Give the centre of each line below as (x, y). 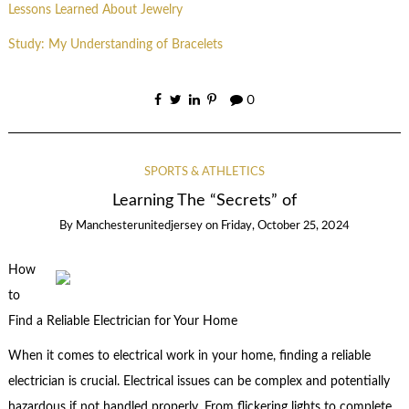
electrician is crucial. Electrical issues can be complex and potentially (199, 382)
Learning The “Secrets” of (204, 200)
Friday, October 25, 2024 (285, 226)
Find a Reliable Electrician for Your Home (122, 321)
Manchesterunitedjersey (139, 226)
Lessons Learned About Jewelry (95, 10)
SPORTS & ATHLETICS (204, 172)
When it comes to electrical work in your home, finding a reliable (189, 357)
